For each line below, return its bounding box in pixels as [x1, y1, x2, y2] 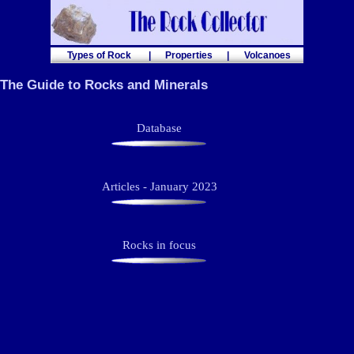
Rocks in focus [122, 239, 196, 252]
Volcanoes [243, 49, 291, 61]
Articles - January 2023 [101, 180, 217, 194]
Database [137, 122, 182, 135]
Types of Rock [66, 49, 131, 61]
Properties [165, 49, 213, 61]
